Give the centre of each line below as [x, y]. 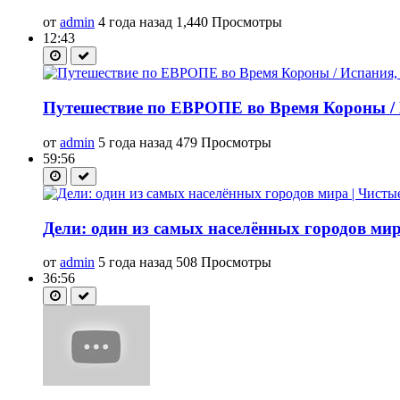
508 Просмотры [224, 262]
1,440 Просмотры [229, 22]
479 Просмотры [224, 142]
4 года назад [135, 22]
